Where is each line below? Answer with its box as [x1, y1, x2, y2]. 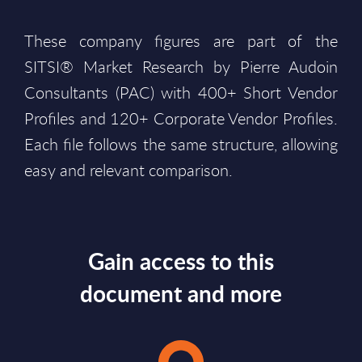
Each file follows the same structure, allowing [24, 133, 338, 155]
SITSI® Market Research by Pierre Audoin [24, 56, 338, 78]
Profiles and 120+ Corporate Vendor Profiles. [24, 107, 338, 129]
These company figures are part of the [24, 30, 338, 52]
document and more [80, 277, 282, 309]
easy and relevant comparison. [24, 159, 233, 181]
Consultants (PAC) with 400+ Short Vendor [24, 82, 338, 103]
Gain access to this [88, 245, 274, 277]
